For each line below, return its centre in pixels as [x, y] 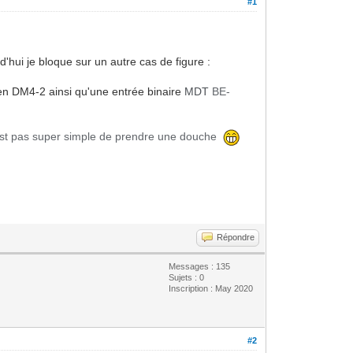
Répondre [236, 237]
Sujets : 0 [187, 277]
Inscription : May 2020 [211, 288]
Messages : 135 [200, 266]
